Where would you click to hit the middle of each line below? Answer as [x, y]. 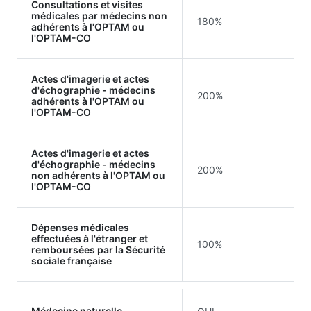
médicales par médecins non [99, 15]
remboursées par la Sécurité [98, 249]
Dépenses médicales [80, 227]
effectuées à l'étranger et [90, 238]
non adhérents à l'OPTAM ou [98, 175]
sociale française [72, 260]
